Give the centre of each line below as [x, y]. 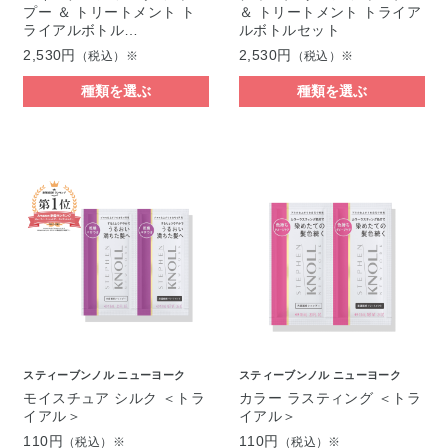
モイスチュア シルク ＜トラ [114, 398]
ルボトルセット [289, 29]
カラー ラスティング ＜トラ [330, 398]
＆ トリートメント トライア [330, 11]
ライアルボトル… [81, 29]
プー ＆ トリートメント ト [109, 11]
